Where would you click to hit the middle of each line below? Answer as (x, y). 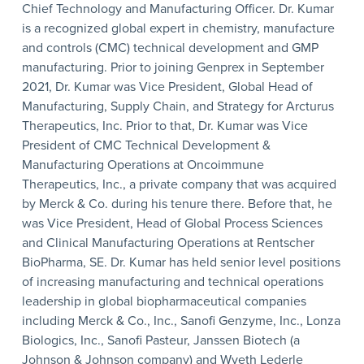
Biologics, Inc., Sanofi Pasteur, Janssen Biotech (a (160, 340)
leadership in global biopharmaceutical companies (164, 301)
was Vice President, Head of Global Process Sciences (172, 223)
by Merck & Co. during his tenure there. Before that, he (177, 204)
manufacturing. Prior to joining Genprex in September (173, 67)
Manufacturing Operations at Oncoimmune (143, 165)
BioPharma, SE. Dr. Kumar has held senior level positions (181, 262)
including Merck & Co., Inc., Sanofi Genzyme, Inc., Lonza (181, 321)
